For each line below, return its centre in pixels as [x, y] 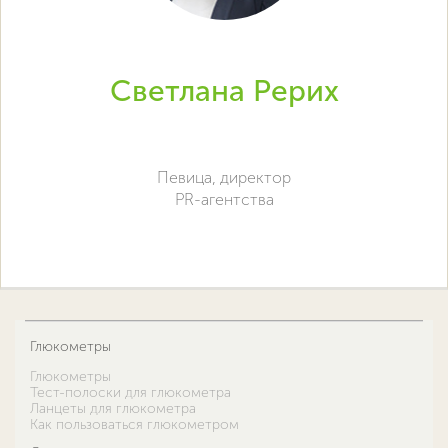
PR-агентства [224, 200]
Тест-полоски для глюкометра [130, 393]
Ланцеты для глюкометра [113, 409]
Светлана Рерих [224, 91]
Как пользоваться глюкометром [134, 425]
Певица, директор [224, 178]
